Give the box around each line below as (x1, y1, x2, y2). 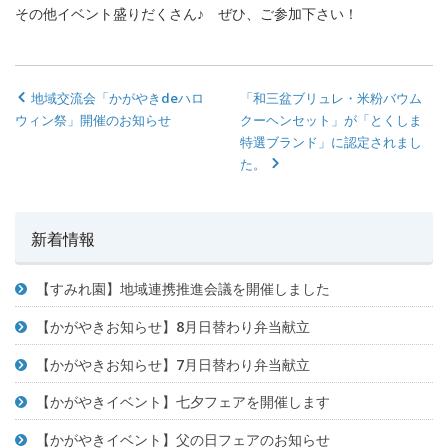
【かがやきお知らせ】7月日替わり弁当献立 (36, 354, 310, 374)
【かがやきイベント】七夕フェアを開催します (36, 392, 330, 412)
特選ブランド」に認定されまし (240, 133, 423, 152)
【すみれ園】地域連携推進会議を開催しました (36, 279, 330, 299)
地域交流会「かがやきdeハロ (28, 89, 204, 108)
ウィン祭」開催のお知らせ (15, 111, 171, 130)
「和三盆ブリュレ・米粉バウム (240, 89, 423, 108)
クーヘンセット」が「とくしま (240, 111, 423, 130)
